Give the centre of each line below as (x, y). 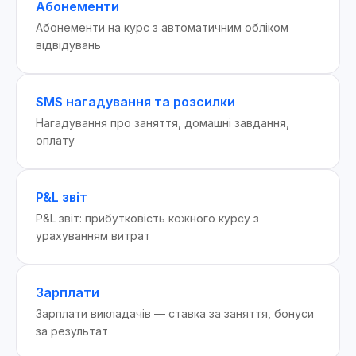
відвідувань (68, 45)
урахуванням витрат (93, 236)
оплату (55, 140)
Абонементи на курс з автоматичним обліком (162, 27)
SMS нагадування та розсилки (135, 102)
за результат (72, 331)
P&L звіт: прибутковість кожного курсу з (147, 218)
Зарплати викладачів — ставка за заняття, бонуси (175, 313)
